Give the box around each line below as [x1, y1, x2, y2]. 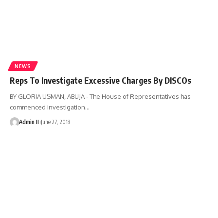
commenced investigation [10, 103, 85, 111]
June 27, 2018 [40, 118, 70, 126]
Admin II [18, 118, 39, 126]
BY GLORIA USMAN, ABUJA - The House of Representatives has [10, 92, 191, 100]
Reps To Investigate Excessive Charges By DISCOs [10, 74, 191, 86]
